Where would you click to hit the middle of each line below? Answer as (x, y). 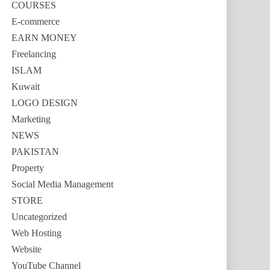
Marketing (31, 119)
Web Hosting (36, 233)
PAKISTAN (35, 152)
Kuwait (26, 86)
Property (28, 168)
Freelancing (34, 54)
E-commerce (36, 21)
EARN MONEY (44, 38)
